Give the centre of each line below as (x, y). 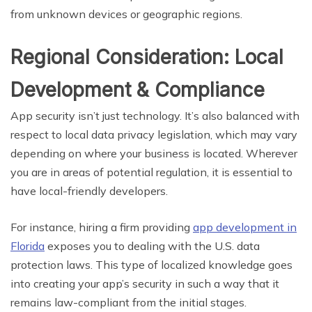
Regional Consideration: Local (147, 57)
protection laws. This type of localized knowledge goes (151, 264)
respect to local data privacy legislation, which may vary (154, 134)
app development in (245, 227)
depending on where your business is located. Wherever (154, 153)
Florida (28, 245)
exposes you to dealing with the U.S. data (152, 245)
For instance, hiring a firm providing (102, 227)
